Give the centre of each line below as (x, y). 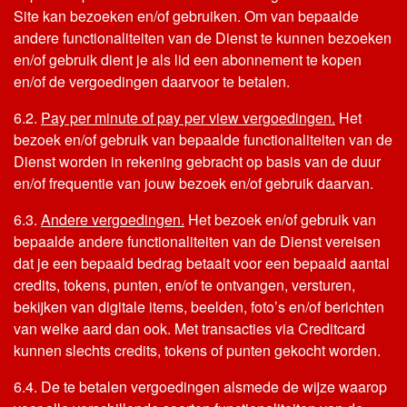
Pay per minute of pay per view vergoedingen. (188, 118)
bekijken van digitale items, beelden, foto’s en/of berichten (199, 307)
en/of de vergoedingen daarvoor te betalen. (152, 81)
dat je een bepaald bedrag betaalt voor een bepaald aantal (202, 263)
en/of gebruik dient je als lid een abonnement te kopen (188, 60)
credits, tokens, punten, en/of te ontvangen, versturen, (184, 285)
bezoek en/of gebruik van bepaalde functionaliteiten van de (203, 139)
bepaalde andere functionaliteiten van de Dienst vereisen (197, 241)
